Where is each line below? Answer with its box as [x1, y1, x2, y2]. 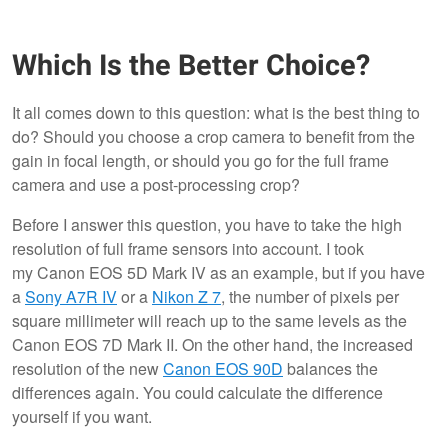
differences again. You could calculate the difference [12, 381, 383, 405]
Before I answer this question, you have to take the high [12, 213, 402, 237]
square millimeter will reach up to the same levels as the [12, 309, 407, 333]
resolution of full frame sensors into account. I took [12, 237, 364, 261]
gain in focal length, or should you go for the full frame [12, 149, 389, 173]
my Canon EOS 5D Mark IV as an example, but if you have [12, 261, 425, 285]
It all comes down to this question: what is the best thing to [12, 101, 420, 125]
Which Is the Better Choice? [12, 45, 370, 88]
